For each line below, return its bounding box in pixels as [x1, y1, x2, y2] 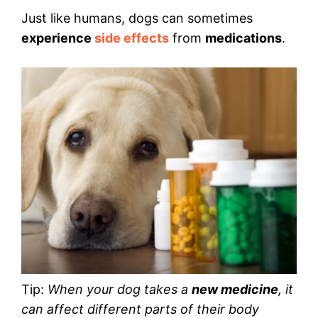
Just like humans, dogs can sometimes [21, 11, 253, 26]
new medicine [192, 282, 278, 297]
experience [21, 31, 92, 46]
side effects [94, 31, 169, 46]
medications [205, 31, 282, 46]
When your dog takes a [48, 282, 192, 297]
